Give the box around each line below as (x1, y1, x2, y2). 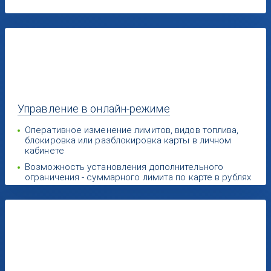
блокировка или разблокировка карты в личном (25, 135, 232, 146)
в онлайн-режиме (81, 102, 170, 116)
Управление (18, 102, 82, 116)
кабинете (25, 145, 64, 157)
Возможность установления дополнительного (25, 162, 224, 173)
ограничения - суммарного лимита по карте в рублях (25, 172, 251, 183)
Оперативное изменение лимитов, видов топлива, (25, 125, 239, 136)
